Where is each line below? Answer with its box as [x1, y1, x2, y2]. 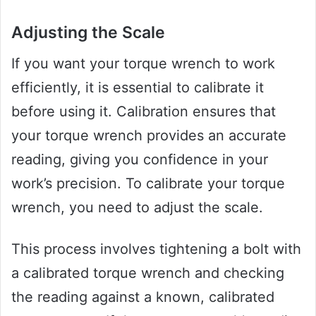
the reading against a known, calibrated [11, 288, 274, 306]
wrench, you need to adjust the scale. [11, 199, 263, 217]
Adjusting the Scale [11, 22, 165, 42]
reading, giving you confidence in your [11, 151, 268, 169]
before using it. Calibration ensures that [11, 103, 276, 121]
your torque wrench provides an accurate [11, 127, 286, 145]
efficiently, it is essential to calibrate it [11, 79, 264, 97]
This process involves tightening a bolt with [11, 241, 301, 258]
